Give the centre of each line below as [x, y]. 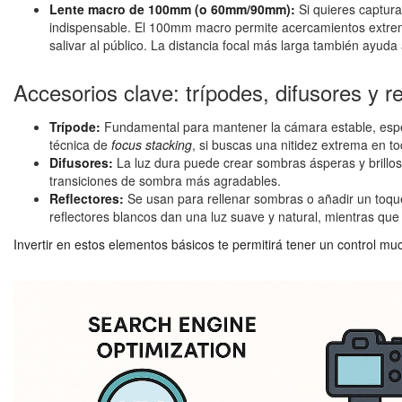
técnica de [80, 144]
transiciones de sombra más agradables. [165, 180]
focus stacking [152, 144]
